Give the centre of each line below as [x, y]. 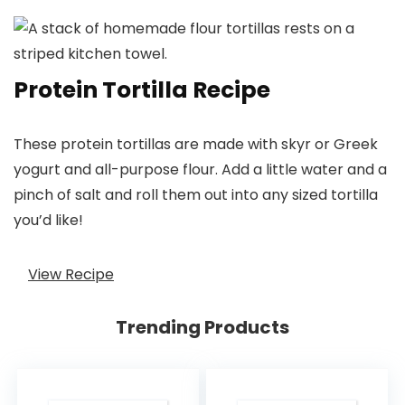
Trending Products [202, 328]
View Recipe [71, 274]
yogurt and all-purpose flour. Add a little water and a [200, 170]
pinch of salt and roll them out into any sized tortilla [196, 195]
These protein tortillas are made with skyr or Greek [196, 145]
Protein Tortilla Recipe [142, 90]
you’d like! [48, 221]
